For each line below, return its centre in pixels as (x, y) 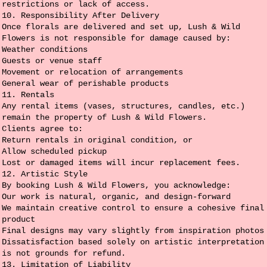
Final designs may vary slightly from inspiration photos (133, 230)
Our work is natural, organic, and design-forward (117, 196)
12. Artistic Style (45, 174)
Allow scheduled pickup (55, 151)
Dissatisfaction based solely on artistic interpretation (133, 242)
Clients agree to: (43, 128)
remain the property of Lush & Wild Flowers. (105, 117)
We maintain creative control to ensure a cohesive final (133, 208)
